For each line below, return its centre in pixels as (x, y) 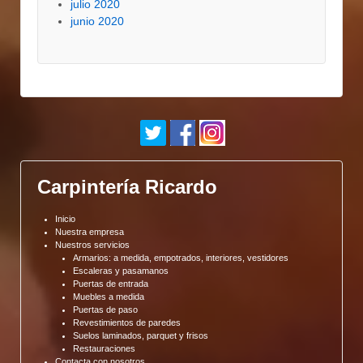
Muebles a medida (109, 297)
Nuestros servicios (92, 245)
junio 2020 (97, 21)
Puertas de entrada (111, 284)
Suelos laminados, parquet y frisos (141, 336)
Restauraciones (104, 349)
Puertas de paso (105, 310)
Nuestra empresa (90, 232)
